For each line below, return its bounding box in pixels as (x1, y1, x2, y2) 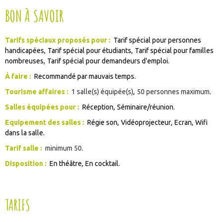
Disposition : (5, 159, 47, 167)
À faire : (5, 72, 31, 80)
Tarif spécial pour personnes (113, 36, 201, 44)
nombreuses (5, 56, 44, 65)
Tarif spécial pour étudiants (48, 46, 132, 55)
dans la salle (5, 128, 43, 137)
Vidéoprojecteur (120, 118, 171, 126)
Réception (82, 103, 113, 111)
